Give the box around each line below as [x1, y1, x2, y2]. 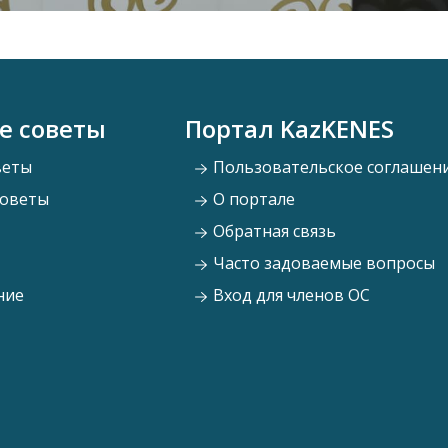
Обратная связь [208, 220, 336, 243]
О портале [208, 188, 295, 211]
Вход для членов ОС [208, 284, 370, 307]
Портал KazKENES [184, 112, 394, 146]
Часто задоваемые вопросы [208, 252, 435, 275]
